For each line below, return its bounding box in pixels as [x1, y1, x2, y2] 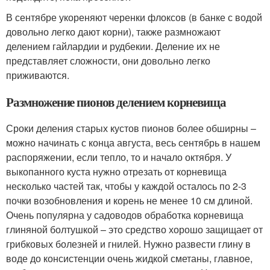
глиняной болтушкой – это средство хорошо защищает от [6, 222, 263, 236]
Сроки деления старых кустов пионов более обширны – [6, 121, 256, 135]
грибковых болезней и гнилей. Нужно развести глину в [6, 237, 251, 251]
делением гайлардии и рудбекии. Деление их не [6, 39, 220, 53]
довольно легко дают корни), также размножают [6, 25, 221, 39]
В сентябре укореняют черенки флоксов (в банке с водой [6, 10, 262, 24]
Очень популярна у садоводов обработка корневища [6, 208, 243, 222]
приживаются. [6, 68, 69, 82]
